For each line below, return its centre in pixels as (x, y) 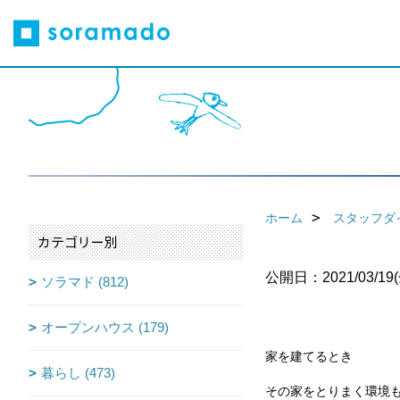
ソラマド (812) (85, 282)
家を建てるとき (309, 357)
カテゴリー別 (78, 242)
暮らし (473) (78, 373)
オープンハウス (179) (105, 328)
